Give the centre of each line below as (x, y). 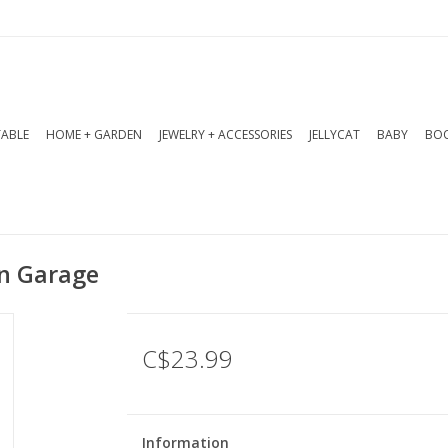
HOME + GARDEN (94, 134)
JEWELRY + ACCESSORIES (225, 134)
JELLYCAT (334, 134)
